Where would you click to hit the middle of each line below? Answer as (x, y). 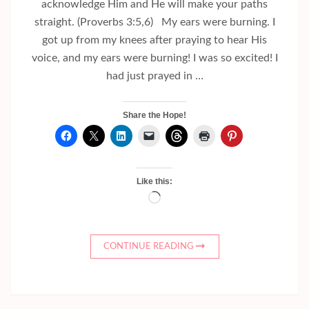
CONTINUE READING (148, 246)
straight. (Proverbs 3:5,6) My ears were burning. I (154, 22)
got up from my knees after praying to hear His (154, 40)
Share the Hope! (154, 115)
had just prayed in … (154, 76)
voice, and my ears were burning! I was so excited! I (154, 58)
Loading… (183, 199)
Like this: (154, 181)
